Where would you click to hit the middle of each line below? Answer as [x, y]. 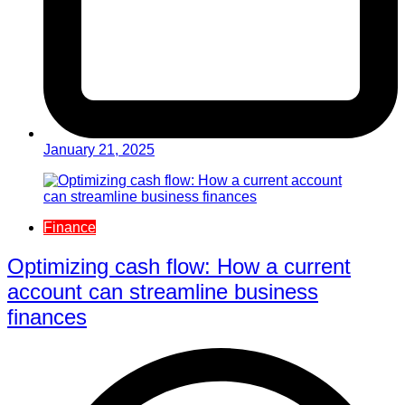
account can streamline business [163, 291]
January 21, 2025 [99, 149]
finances [47, 316]
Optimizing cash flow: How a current [179, 266]
